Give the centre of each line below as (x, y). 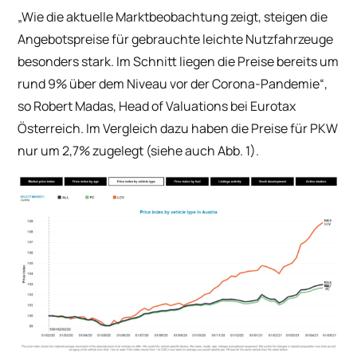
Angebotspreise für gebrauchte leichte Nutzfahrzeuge (176, 39)
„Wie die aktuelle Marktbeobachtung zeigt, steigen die (173, 17)
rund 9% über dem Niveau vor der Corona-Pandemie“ (171, 84)
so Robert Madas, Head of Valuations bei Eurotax (157, 106)
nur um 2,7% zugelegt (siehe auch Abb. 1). (139, 151)
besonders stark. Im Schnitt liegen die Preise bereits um (178, 62)
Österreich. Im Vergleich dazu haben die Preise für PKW (178, 129)
